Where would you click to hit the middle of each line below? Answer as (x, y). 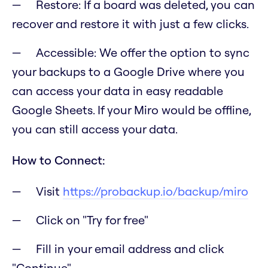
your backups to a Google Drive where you (128, 72)
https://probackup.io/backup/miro (156, 191)
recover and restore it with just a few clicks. (130, 24)
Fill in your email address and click (130, 249)
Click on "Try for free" (92, 220)
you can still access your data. (95, 129)
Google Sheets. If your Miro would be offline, (131, 110)
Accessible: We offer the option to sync (143, 53)
